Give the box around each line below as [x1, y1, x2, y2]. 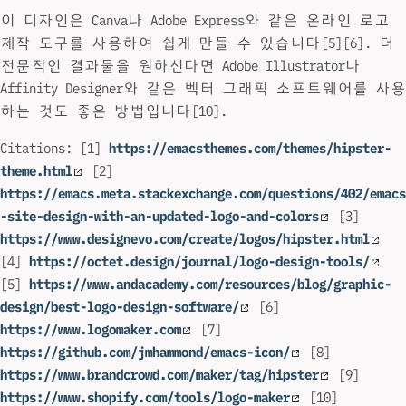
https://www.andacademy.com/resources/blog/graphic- [29, 275, 391, 294]
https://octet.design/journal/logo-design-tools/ [29, 253, 370, 271]
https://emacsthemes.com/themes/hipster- [109, 140, 391, 158]
